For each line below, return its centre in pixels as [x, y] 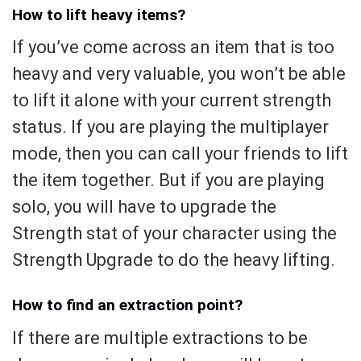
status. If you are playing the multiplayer [170, 127]
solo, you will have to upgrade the [144, 207]
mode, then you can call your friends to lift [180, 154]
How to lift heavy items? [99, 15]
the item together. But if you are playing [168, 180]
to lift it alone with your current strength [172, 101]
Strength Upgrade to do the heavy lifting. [174, 260]
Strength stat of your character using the [174, 234]
